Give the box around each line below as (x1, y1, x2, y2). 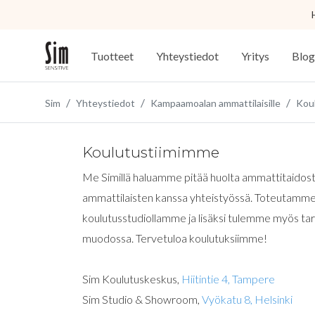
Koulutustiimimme (82, 143, 219, 161)
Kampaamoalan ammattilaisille (150, 97, 281, 109)
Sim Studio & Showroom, (82, 292, 202, 306)
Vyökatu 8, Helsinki (202, 292, 292, 306)
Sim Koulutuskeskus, (82, 272, 181, 285)
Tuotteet (90, 49, 134, 63)
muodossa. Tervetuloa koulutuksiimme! (82, 231, 267, 245)
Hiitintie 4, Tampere (181, 272, 275, 285)
